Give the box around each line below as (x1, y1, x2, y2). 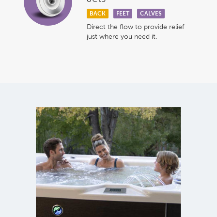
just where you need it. (87, 32, 157, 41)
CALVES (140, 10, 162, 17)
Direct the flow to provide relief (87, 23, 184, 31)
